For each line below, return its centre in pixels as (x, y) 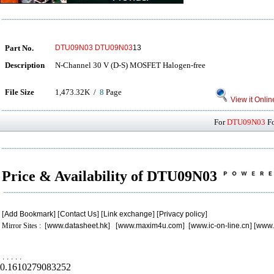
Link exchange (128, 214)
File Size (20, 92)
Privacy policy (182, 214)
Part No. (19, 48)
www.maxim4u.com (150, 226)
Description (25, 65)
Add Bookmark (29, 214)
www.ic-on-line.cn (220, 226)
